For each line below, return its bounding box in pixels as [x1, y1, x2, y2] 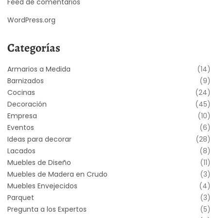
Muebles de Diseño [7, 157, 71, 167]
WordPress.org [7, 15, 55, 25]
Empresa [7, 110, 37, 121]
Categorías [7, 39, 60, 55]
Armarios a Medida [7, 64, 71, 74]
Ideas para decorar [7, 134, 72, 144]
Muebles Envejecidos [7, 181, 77, 191]
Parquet [7, 192, 34, 202]
